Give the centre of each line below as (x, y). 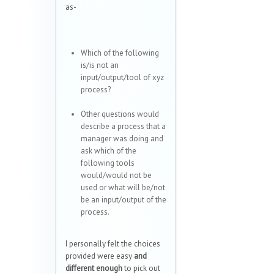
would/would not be (116, 176)
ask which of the (109, 151)
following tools (108, 163)
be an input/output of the (124, 200)
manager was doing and (122, 139)
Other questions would (120, 114)
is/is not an (100, 65)
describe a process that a (123, 127)
